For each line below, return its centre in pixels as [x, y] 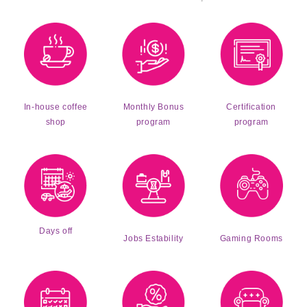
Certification [251, 107]
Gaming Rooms [251, 239]
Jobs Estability [153, 238]
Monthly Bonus [153, 107]
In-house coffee [56, 107]
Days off [56, 231]
